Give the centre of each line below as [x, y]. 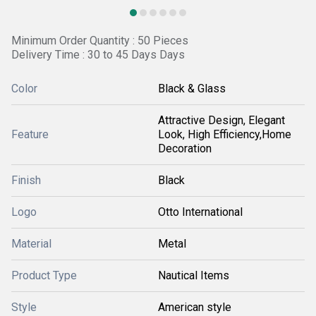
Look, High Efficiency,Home [225, 134]
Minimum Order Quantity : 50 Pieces [100, 41]
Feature [30, 134]
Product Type [44, 275]
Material [31, 244]
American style [195, 307]
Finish [26, 180]
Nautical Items [194, 275]
